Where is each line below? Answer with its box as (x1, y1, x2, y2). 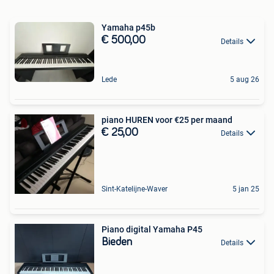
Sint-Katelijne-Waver (102, 185, 168, 194)
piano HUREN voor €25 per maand (102, 115, 232, 125)
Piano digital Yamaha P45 (102, 224, 202, 235)
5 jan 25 (232, 185, 259, 194)
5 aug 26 (230, 75, 259, 84)
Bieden (102, 237, 132, 248)
